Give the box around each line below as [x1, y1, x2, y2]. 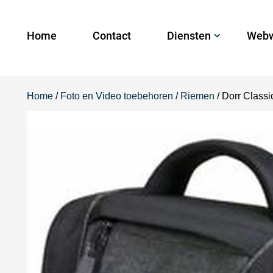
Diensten [167, 29, 211, 42]
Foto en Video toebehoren [60, 91, 173, 101]
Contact [93, 29, 131, 42]
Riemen [180, 91, 214, 101]
